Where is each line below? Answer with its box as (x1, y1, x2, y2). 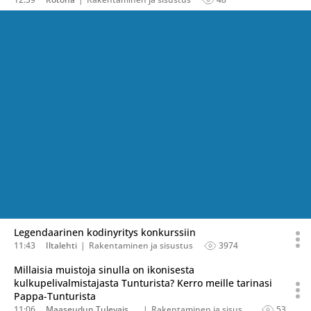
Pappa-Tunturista (14, 289, 96, 303)
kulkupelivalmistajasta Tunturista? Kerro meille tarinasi (14, 276, 272, 289)
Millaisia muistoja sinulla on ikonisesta (14, 263, 194, 276)
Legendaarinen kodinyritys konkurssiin (14, 226, 196, 239)
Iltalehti (46, 239, 77, 251)
